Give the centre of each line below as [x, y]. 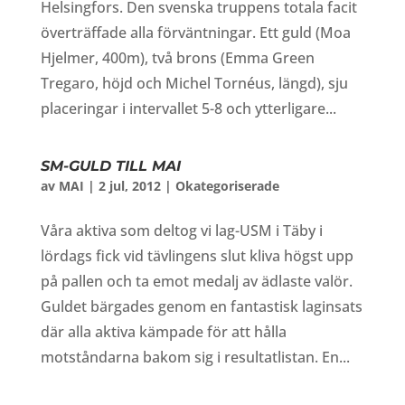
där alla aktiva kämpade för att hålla [163, 332]
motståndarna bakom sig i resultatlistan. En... [195, 357]
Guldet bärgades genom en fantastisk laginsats [201, 306]
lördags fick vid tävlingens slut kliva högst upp [197, 256]
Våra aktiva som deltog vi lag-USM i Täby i [181, 231]
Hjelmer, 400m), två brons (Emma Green [177, 58]
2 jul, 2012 [129, 186]
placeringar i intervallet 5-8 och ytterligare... [188, 108]
